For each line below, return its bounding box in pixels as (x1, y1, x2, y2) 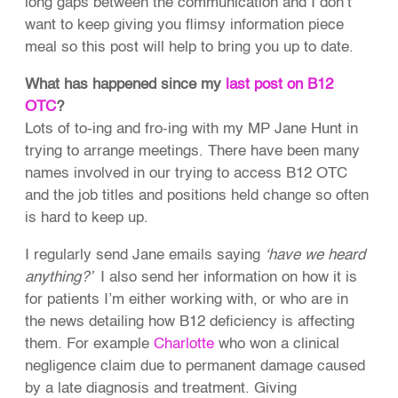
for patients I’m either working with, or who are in (25, 292, 349, 308)
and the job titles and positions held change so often (25, 188, 370, 204)
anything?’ (25, 270, 97, 286)
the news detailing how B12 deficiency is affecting (25, 314, 355, 330)
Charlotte (154, 337, 215, 353)
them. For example (25, 337, 155, 353)
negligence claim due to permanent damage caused (25, 359, 366, 375)
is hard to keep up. (25, 211, 149, 227)
